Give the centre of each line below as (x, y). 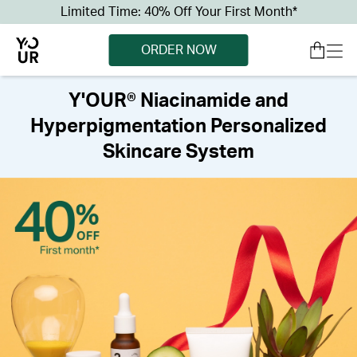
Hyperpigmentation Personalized (178, 127)
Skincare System (178, 152)
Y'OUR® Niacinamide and (178, 101)
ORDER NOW (178, 50)
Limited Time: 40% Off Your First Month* (178, 12)
